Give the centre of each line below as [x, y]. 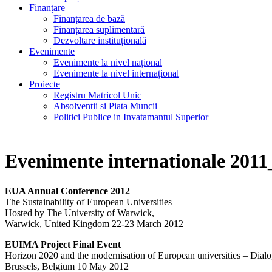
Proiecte [45, 84]
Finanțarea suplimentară [99, 29]
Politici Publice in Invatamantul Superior [131, 117]
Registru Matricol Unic [97, 95]
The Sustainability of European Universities [88, 202]
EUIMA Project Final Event [63, 244]
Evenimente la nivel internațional [116, 73]
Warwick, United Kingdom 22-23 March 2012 [94, 223]
